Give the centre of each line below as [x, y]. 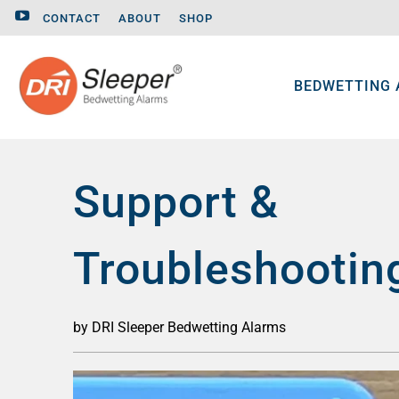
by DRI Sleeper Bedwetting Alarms [179, 327]
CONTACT [72, 18]
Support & [176, 202]
